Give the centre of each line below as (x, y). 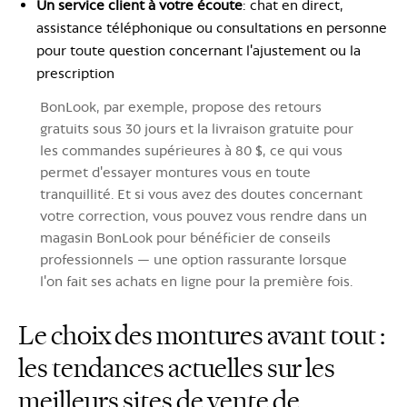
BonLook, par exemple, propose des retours (181, 106)
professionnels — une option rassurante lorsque (194, 259)
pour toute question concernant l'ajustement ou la (199, 50)
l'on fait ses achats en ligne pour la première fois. (196, 281)
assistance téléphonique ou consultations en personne (212, 27)
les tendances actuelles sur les (177, 368)
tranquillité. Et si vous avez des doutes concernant (201, 194)
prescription (75, 73)
